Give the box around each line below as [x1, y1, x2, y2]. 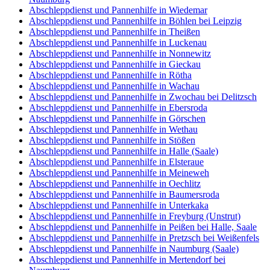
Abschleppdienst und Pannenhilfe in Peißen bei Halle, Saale [29, 221, 257, 232]
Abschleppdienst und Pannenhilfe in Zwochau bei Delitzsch [29, 91, 257, 102]
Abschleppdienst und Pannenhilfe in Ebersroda [29, 102, 207, 113]
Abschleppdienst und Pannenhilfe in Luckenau [29, 37, 207, 48]
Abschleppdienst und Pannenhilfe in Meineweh [29, 167, 209, 178]
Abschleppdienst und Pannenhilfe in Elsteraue [29, 156, 204, 167]
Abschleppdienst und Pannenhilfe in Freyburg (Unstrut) [29, 210, 240, 221]
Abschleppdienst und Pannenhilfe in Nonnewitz [29, 48, 211, 58]
